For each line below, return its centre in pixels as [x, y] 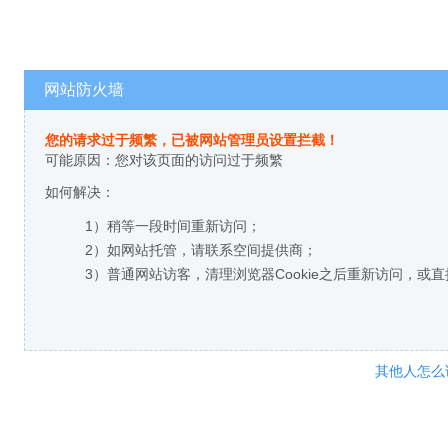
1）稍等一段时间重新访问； [173, 226]
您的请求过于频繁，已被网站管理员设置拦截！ [192, 140]
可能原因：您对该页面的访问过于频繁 [164, 160]
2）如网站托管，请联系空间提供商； [201, 250]
